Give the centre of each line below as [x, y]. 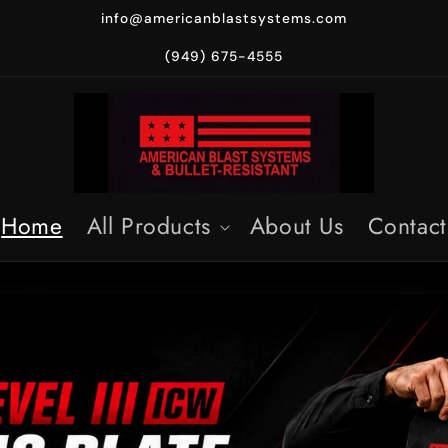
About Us [296, 226]
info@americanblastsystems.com [223, 18]
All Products [148, 226]
